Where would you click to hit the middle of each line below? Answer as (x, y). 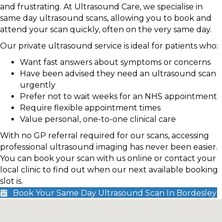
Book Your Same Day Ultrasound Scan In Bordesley (115, 193)
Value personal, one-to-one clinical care (98, 119)
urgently (38, 85)
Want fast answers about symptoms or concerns (115, 62)
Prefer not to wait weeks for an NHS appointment (118, 97)
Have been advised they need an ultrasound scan (118, 74)
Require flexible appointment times (90, 108)
